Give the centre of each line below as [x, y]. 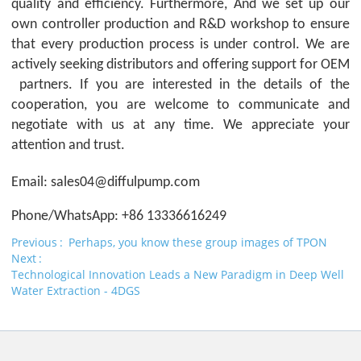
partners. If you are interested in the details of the [180, 85]
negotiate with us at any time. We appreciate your [180, 125]
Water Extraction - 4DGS [76, 291]
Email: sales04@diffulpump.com [106, 182]
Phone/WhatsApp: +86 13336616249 [119, 216]
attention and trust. [68, 145]
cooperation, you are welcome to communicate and [180, 105]
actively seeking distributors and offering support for [166, 64]
